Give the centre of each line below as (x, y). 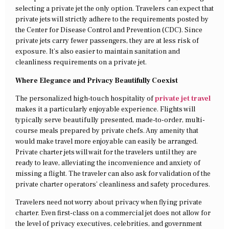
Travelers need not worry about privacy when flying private (109, 203)
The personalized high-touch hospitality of (85, 98)
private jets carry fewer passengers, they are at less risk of (107, 41)
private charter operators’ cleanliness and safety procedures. (113, 184)
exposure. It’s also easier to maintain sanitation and (98, 52)
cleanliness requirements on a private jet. (82, 63)
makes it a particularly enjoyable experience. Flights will (105, 109)
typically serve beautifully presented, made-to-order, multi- (110, 120)
